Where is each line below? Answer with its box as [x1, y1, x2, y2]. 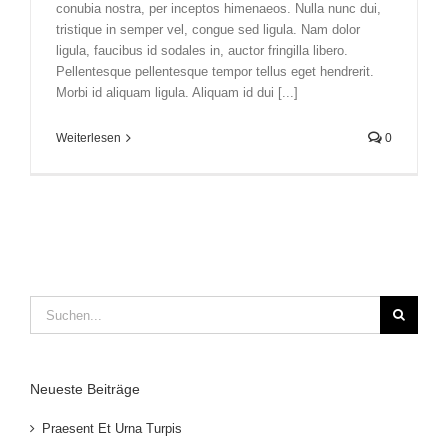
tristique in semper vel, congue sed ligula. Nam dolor [56, 22, 360, 38]
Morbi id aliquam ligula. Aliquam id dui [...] [56, 85, 298, 101]
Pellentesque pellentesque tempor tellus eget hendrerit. [56, 64, 374, 80]
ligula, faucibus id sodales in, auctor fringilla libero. [56, 43, 348, 59]
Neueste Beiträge [30, 381, 140, 398]
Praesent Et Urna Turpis [42, 420, 182, 436]
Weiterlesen [56, 131, 121, 146]
